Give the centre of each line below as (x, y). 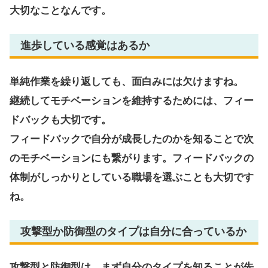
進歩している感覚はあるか (85, 45)
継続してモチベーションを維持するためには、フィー (132, 100)
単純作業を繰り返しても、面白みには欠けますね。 (127, 81)
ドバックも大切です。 (60, 120)
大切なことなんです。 (60, 10)
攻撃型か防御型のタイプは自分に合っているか (133, 231)
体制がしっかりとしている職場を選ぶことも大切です (132, 177)
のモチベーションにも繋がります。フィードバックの (132, 158)
